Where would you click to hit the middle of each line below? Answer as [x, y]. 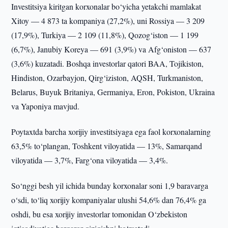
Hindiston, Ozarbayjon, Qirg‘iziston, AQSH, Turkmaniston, [107, 78]
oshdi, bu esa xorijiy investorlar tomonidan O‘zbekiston [99, 214]
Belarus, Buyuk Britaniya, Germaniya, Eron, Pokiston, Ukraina [113, 92]
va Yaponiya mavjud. [46, 106]
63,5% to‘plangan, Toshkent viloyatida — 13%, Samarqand [107, 146]
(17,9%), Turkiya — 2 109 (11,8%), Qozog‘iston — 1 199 [105, 35]
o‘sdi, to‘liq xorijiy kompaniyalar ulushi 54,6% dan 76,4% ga [109, 200]
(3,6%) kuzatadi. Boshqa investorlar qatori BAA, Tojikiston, [108, 63]
